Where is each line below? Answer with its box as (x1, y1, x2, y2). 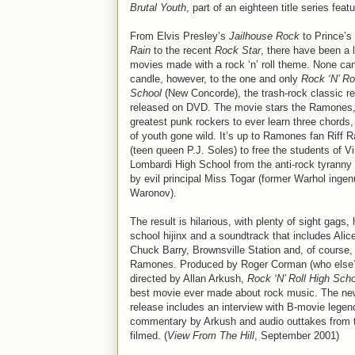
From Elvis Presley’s (130, 30, 229, 42)
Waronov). (130, 187, 177, 199)
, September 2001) (254, 330, 339, 342)
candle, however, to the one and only (130, 73, 301, 85)
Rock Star (215, 44, 261, 56)
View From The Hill (167, 330, 254, 342)
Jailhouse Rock (229, 30, 300, 42)
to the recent (151, 44, 215, 56)
